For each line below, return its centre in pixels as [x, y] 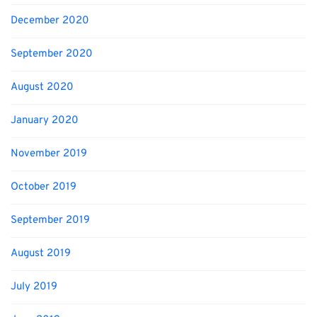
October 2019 [44, 187]
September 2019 [50, 220]
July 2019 [34, 287]
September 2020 [52, 54]
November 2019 [49, 154]
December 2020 [50, 21]
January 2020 [45, 120]
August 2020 [42, 87]
